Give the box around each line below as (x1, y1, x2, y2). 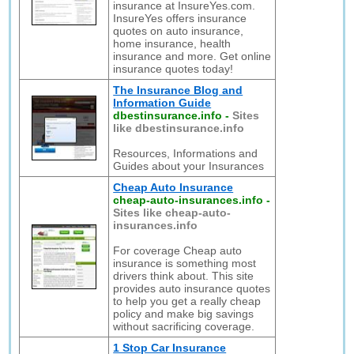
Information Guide (113, 96, 212, 109)
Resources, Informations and (113, 147, 258, 160)
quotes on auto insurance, (113, 24, 244, 37)
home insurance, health (113, 37, 232, 50)
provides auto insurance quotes (113, 282, 271, 295)
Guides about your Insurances (113, 160, 265, 172)
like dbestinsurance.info (113, 122, 245, 134)
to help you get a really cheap (113, 295, 262, 307)
